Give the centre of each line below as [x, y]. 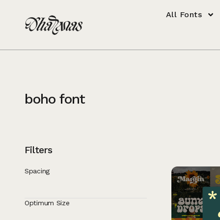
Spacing [37, 171]
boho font [55, 99]
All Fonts [184, 14]
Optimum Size [47, 203]
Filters [38, 150]
